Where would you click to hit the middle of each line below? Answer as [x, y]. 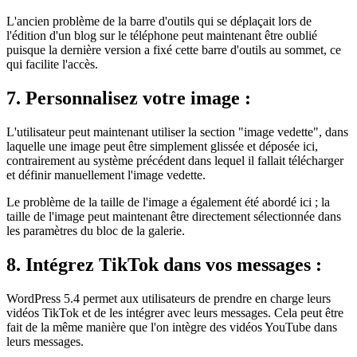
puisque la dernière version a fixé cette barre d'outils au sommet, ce [174, 50]
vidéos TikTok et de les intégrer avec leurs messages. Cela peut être [175, 312]
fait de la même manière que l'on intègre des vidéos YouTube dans [172, 327]
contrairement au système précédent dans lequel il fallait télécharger [175, 160]
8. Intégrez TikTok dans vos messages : [164, 264]
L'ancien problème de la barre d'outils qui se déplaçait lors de [159, 22]
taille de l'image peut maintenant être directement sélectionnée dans [174, 216]
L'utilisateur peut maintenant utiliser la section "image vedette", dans [177, 131]
